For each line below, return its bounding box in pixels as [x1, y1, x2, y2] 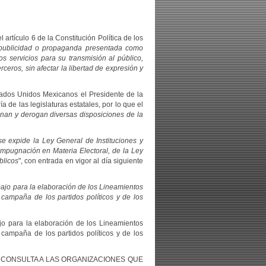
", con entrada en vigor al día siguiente [18, 157, 144, 165]
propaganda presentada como [42, 44, 144, 52]
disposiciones [80, 110, 127, 119]
